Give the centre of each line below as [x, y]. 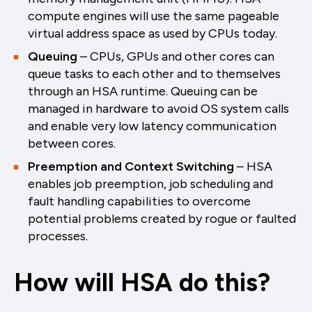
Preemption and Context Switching [131, 166]
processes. [58, 236]
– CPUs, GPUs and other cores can [176, 56]
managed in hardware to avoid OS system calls [158, 108]
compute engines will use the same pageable [154, 16]
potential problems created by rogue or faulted [162, 218]
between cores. [72, 143]
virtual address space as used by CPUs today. [153, 33]
